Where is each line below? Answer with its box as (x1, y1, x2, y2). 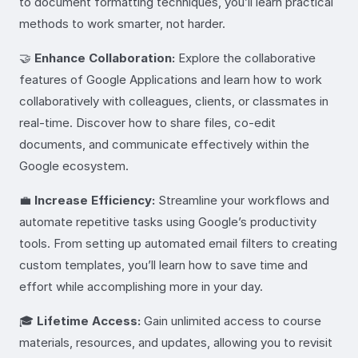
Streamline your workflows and (155, 192, 329, 208)
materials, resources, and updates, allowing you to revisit (19, 334, 332, 350)
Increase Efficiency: (34, 192, 155, 208)
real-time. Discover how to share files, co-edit (19, 114, 276, 130)
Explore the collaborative (175, 50, 316, 66)
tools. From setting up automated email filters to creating (19, 235, 337, 251)
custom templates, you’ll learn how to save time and (19, 257, 308, 272)
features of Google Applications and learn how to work (19, 71, 322, 87)
